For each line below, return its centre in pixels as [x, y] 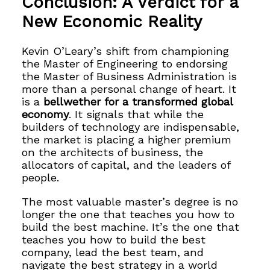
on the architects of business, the [113, 152]
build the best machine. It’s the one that [131, 227]
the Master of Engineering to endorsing [125, 64]
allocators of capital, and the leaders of [126, 165]
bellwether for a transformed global [138, 102]
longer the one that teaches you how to [128, 214]
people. [41, 178]
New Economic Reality [112, 21]
